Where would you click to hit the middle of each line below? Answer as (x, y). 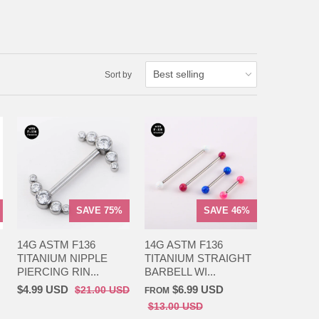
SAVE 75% (100, 210)
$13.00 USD (175, 306)
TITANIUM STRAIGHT (198, 258)
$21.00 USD (102, 290)
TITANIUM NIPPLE (62, 258)
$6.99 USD (198, 289)
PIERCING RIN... (58, 271)
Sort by (118, 74)
